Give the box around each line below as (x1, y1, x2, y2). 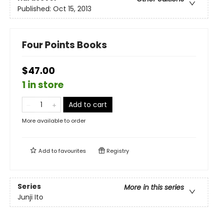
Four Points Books (22, 38, 107, 52)
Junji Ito (18, 192, 43, 202)
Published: (18, 4, 53, 14)
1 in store (22, 78, 64, 91)
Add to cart (69, 100, 107, 109)
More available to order (22, 117, 86, 125)
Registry (105, 147, 129, 155)
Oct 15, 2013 (53, 4, 91, 14)
